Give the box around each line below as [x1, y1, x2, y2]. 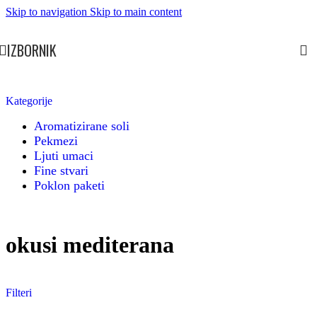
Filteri [6, 286, 32, 299]
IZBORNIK [7, 40, 57, 61]
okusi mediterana [6, 232, 174, 258]
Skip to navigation [6, 6, 90, 18]
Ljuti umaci [34, 149, 93, 163]
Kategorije [6, 95, 52, 107]
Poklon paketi [34, 178, 105, 192]
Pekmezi [34, 134, 78, 148]
